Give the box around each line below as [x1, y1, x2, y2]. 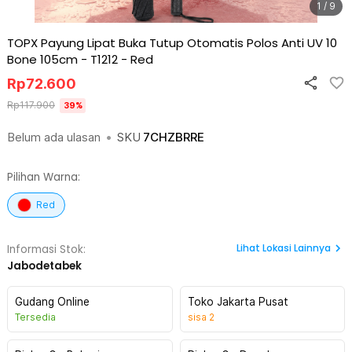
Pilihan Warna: [7, 170, 80, 185]
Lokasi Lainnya [262, 241, 331, 255]
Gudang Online [15, 295, 90, 308]
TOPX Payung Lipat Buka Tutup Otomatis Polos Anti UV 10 [7, 35, 337, 51]
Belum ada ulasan [7, 130, 101, 145]
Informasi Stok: [7, 242, 86, 257]
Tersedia [15, 311, 56, 323]
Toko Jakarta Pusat [187, 295, 288, 308]
